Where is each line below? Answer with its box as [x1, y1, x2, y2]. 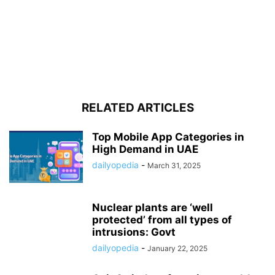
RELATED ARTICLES [81, 101, 194, 115]
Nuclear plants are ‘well [92, 201, 213, 214]
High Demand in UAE [92, 143, 198, 156]
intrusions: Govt [92, 226, 176, 239]
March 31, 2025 [147, 161, 201, 171]
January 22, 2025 [147, 244, 207, 254]
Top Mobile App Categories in [92, 131, 244, 144]
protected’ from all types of [92, 214, 232, 227]
